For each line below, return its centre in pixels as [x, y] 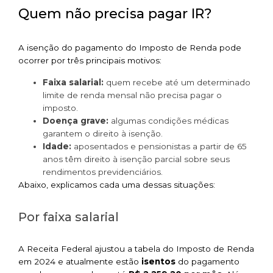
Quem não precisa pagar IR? [115, 14]
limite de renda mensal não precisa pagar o [132, 95]
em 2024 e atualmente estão [80, 261]
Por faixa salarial [69, 217]
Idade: [57, 146]
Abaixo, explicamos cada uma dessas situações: [117, 184]
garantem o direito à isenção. [103, 133]
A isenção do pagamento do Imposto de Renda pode [130, 48]
